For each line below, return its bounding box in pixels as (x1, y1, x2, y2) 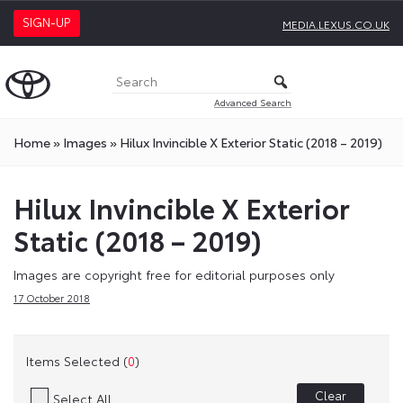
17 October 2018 (13, 291, 90, 305)
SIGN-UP (22, 13, 71, 30)
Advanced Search (214, 94, 291, 109)
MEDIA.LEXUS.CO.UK (282, 15, 390, 31)
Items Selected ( (26, 351, 128, 370)
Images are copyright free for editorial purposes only (13, 265, 335, 283)
